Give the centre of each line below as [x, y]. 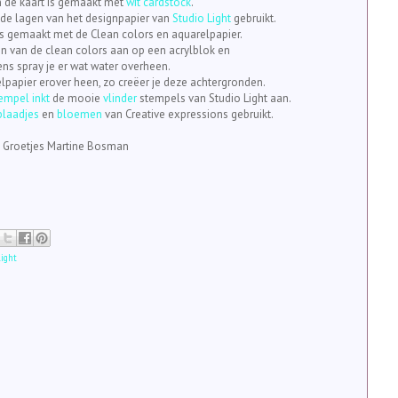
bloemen [80, 114]
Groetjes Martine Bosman [66, 146]
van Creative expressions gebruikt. [188, 114]
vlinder [119, 98]
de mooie [76, 98]
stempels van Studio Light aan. [214, 98]
